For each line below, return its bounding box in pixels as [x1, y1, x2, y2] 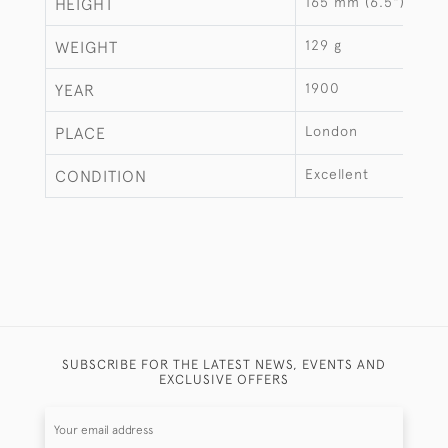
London [305, 123, 358, 139]
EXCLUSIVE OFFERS [159, 371, 289, 387]
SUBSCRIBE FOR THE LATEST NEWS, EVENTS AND [62, 356, 386, 372]
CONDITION [55, 167, 147, 185]
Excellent [305, 166, 369, 182]
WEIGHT [55, 38, 118, 56]
